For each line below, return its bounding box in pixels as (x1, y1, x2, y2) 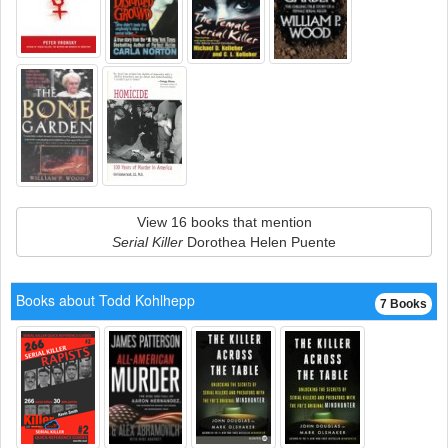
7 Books (380, 297, 427, 311)
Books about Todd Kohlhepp (16, 290, 195, 310)
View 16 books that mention (136, 214, 312, 230)
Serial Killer (112, 234, 183, 250)
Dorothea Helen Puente (183, 234, 336, 250)
